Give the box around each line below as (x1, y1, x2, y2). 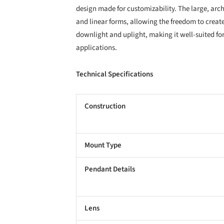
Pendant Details (84, 163, 135, 174)
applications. (76, 42, 117, 53)
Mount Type (84, 139, 121, 150)
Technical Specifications (76, 68, 153, 79)
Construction (84, 100, 125, 111)
